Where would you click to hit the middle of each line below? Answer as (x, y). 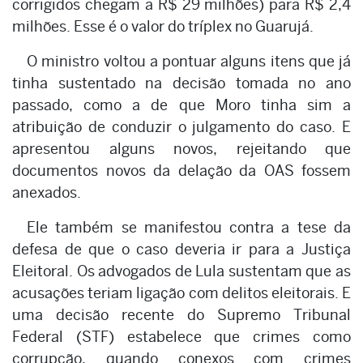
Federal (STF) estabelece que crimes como (181, 336)
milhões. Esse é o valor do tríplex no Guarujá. (163, 26)
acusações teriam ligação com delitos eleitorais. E (181, 293)
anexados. (47, 192)
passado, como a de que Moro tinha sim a (181, 105)
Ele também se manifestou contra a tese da (189, 227)
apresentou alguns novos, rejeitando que (181, 148)
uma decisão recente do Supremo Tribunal (181, 314)
